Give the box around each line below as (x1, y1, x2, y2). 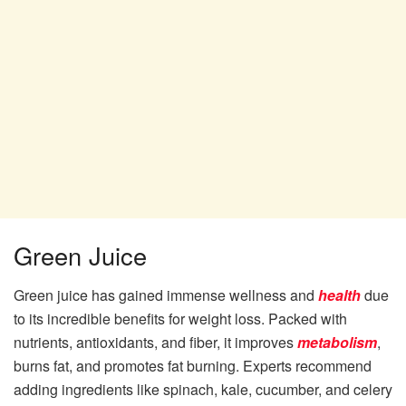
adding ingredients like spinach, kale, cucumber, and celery (14, 379, 392, 401)
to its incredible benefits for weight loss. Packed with (14, 308, 347, 330)
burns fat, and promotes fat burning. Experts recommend (14, 355, 372, 377)
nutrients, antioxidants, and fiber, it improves (14, 332, 297, 353)
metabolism (297, 332, 377, 353)
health (318, 285, 361, 306)
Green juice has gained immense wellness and (14, 285, 314, 306)
